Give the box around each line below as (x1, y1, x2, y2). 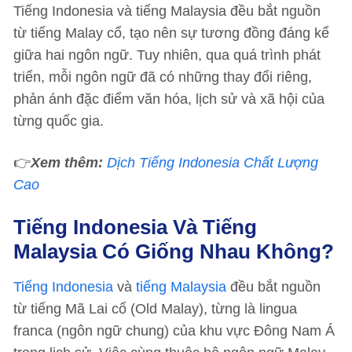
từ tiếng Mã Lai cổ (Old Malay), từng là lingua (13, 301, 297, 317)
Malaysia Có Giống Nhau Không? (13, 240, 334, 263)
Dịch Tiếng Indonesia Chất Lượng (107, 155, 318, 170)
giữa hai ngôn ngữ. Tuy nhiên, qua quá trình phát (13, 47, 321, 63)
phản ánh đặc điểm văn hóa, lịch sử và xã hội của (13, 91, 324, 107)
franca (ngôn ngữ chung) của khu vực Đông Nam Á (13, 323, 335, 339)
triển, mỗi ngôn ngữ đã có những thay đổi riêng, (13, 69, 312, 85)
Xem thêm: (31, 155, 107, 170)
